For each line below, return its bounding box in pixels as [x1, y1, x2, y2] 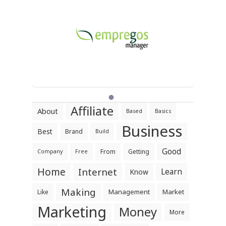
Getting [128, 147, 149, 156]
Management [108, 187, 150, 196]
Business [122, 121, 182, 141]
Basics [155, 107, 171, 115]
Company [37, 148, 63, 155]
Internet [78, 165, 117, 178]
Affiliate [71, 103, 114, 119]
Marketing [37, 202, 106, 221]
